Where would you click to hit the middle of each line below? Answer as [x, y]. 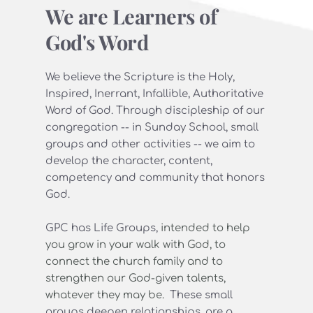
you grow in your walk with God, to [136, 245]
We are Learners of [131, 16]
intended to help [205, 228]
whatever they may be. [106, 296]
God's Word [97, 42]
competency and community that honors [155, 178]
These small [200, 296]
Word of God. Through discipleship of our [155, 111]
